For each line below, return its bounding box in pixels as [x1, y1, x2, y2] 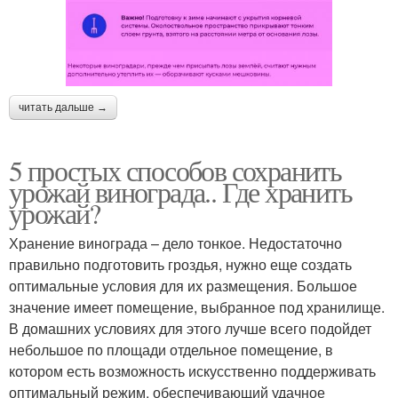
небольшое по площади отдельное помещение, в [9, 338, 333, 360]
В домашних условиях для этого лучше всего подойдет [9, 317, 371, 338]
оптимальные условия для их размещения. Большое [9, 275, 357, 296]
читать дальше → [19, 100, 107, 114]
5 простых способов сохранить [9, 150, 342, 189]
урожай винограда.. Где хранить [9, 171, 352, 211]
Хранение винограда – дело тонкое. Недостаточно [9, 232, 342, 253]
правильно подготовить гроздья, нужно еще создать [9, 253, 352, 275]
